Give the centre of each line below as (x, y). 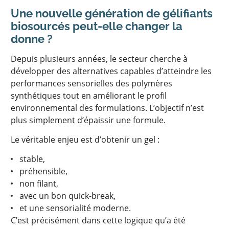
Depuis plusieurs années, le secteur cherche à (99, 59)
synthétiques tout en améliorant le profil (89, 96)
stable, (32, 159)
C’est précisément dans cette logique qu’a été (98, 220)
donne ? (32, 39)
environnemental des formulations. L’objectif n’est (107, 108)
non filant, (39, 184)
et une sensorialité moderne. (75, 208)
